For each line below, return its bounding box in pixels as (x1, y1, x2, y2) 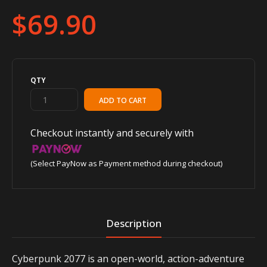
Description (105, 216, 162, 230)
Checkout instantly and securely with (30, 126, 194, 139)
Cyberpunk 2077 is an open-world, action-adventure (12, 252, 244, 265)
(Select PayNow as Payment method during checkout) (30, 157, 222, 169)
